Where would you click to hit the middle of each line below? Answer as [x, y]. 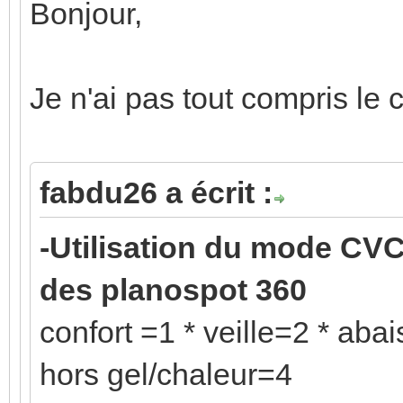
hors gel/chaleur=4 [166, 374]
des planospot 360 [177, 289]
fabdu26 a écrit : [156, 192]
